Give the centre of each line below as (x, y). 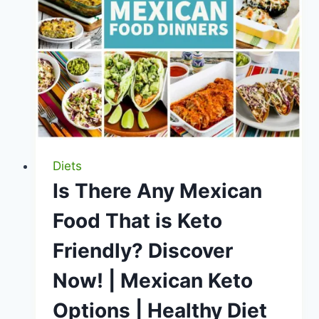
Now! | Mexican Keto (152, 280)
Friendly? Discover (142, 250)
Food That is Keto (137, 220)
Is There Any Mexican (157, 190)
